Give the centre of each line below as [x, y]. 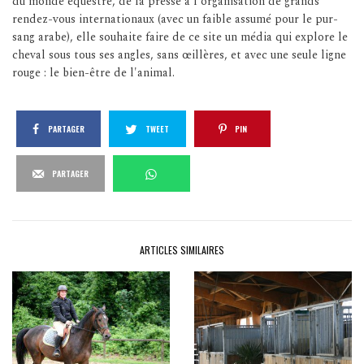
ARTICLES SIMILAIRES [182, 249]
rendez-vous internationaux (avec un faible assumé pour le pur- [175, 19]
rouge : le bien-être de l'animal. [94, 72]
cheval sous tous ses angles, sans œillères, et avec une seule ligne [180, 54]
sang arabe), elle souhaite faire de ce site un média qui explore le [180, 37]
